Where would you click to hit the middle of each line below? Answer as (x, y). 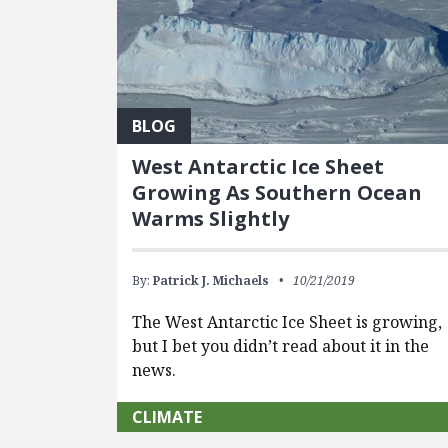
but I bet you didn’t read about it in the (281, 345)
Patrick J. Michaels (211, 280)
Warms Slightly (211, 218)
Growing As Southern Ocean (277, 192)
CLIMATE (167, 416)
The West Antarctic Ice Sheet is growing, (287, 321)
